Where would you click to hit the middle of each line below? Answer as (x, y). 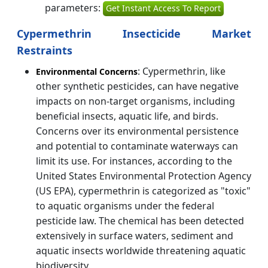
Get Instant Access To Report (163, 8)
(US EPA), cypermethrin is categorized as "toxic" (143, 191)
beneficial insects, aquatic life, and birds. (127, 116)
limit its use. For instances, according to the (134, 161)
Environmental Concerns (87, 71)
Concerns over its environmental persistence (137, 131)
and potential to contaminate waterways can (137, 146)
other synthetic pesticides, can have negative (137, 86)
